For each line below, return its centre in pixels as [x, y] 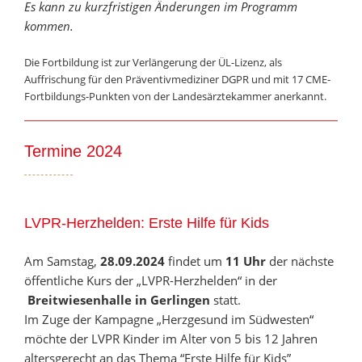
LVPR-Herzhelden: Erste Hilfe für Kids [147, 223]
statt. [225, 300]
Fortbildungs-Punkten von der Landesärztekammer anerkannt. [175, 96]
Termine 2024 [73, 151]
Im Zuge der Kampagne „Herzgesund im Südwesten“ [169, 320]
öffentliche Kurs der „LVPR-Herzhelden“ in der [151, 281]
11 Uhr [246, 261]
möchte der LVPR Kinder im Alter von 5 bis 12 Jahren [171, 339]
